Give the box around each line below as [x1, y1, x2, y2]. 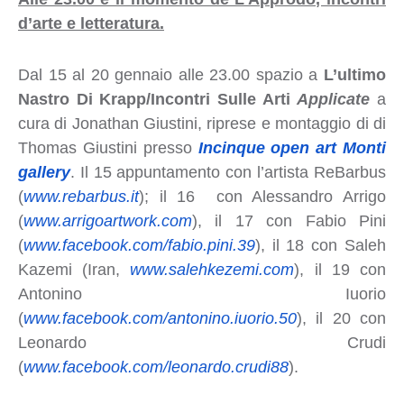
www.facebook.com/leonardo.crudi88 [23, 357, 289, 376]
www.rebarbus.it [23, 187, 139, 206]
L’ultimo [324, 65, 386, 84]
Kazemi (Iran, [17, 260, 131, 279]
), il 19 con [294, 260, 386, 279]
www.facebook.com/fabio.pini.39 [23, 235, 255, 254]
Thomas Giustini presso [17, 138, 198, 157]
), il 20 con [296, 308, 386, 327]
